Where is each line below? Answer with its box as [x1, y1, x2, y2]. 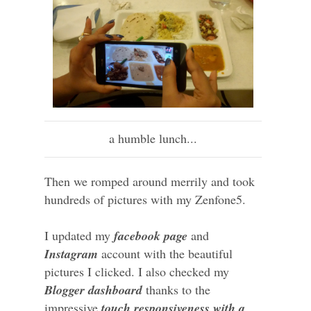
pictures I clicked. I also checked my [44, 263, 229, 280]
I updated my [44, 227, 114, 244]
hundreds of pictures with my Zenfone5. [44, 191, 250, 208]
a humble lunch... [109, 130, 198, 147]
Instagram [44, 245, 98, 263]
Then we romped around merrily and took [44, 173, 255, 190]
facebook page [114, 227, 187, 245]
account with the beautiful [98, 245, 233, 262]
